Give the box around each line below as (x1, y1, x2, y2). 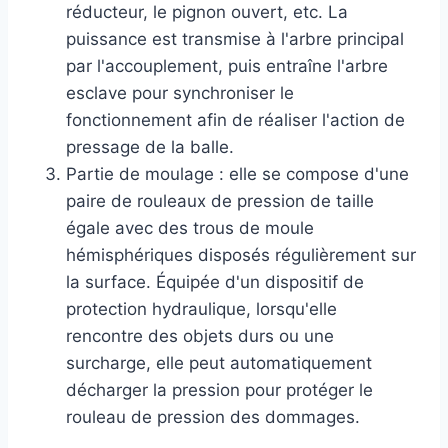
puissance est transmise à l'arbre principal (66, 28, 404, 49)
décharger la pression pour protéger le (66, 379, 373, 400)
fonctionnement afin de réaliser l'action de (66, 109, 405, 130)
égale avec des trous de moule (66, 217, 314, 238)
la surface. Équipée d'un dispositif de (66, 271, 364, 292)
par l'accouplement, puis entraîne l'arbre (66, 55, 388, 76)
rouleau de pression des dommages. (66, 406, 360, 427)
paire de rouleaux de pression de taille (66, 190, 374, 211)
